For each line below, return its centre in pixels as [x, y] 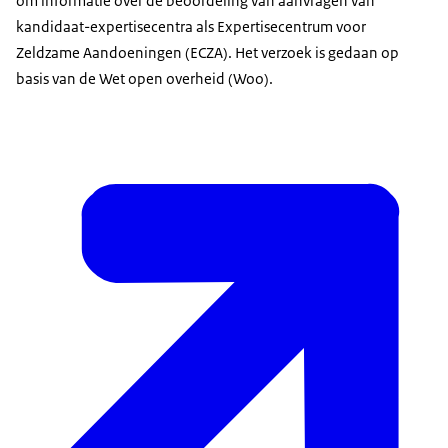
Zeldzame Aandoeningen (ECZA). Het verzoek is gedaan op [207, 53]
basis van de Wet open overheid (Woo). [144, 79]
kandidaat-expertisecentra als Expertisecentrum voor [191, 27]
